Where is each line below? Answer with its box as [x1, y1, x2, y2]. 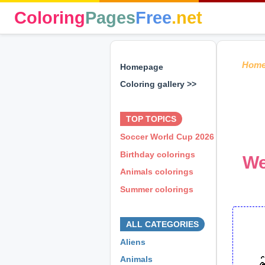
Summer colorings [120, 184, 193, 194]
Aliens [120, 237, 146, 247]
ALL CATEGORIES [126, 219, 199, 229]
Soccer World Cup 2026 [120, 131, 214, 141]
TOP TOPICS [126, 114, 176, 124]
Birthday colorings [120, 149, 195, 159]
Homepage [120, 62, 163, 72]
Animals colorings [120, 167, 193, 177]
